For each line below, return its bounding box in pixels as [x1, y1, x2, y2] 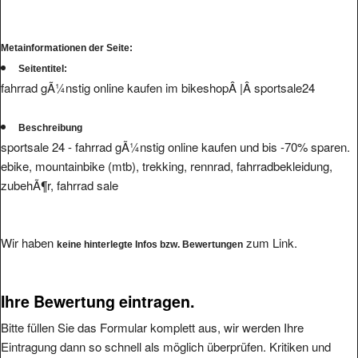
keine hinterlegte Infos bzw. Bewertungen [57, 223, 243, 235]
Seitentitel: [18, 47, 67, 59]
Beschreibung [18, 106, 82, 118]
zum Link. [243, 218, 297, 236]
